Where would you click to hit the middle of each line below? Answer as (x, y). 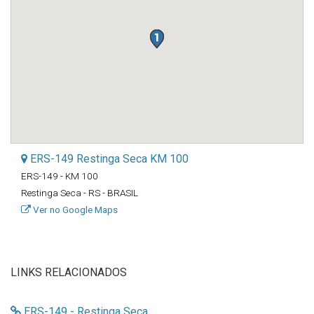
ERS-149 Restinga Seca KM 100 (108, 159)
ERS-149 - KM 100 (60, 176)
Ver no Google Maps (74, 210)
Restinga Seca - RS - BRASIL (80, 193)
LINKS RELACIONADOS (69, 272)
